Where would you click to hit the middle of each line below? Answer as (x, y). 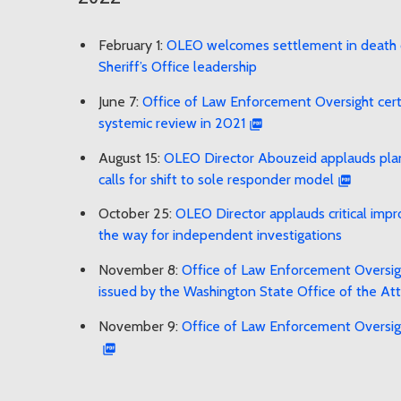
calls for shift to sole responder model (216, 179)
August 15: (131, 158)
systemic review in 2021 (172, 123)
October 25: (137, 214)
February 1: (132, 46)
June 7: (120, 101)
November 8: (140, 270)
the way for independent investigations (220, 235)
